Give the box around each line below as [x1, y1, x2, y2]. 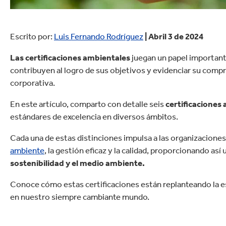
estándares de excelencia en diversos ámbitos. [10, 111, 180, 122]
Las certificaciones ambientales [10, 52, 130, 63]
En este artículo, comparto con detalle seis [10, 98, 165, 109]
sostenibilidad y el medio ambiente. [10, 157, 145, 168]
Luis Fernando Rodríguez [53, 31, 143, 41]
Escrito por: [10, 31, 54, 41]
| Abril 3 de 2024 [144, 31, 203, 41]
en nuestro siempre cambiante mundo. [10, 191, 149, 202]
